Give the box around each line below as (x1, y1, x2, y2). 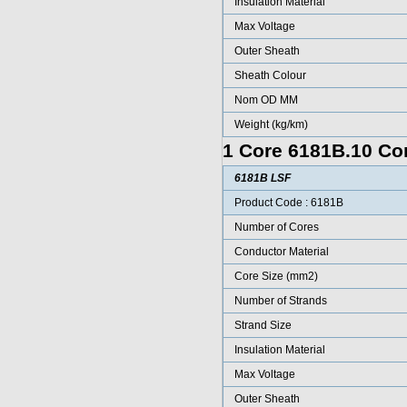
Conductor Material (233, 245, 329, 258)
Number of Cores (233, 221, 319, 233)
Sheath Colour (233, 69, 306, 82)
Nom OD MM (233, 94, 298, 106)
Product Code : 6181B (233, 196, 343, 209)
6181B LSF (233, 172, 291, 184)
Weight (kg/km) (233, 118, 308, 131)
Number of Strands (233, 294, 327, 307)
